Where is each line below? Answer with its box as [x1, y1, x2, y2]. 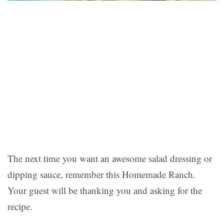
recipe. [7, 200, 32, 213]
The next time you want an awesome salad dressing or [7, 152, 212, 165]
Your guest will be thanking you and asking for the [7, 184, 202, 197]
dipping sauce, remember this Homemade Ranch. [7, 168, 195, 181]
